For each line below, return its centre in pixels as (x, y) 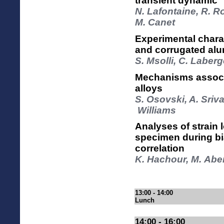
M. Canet (155, 22)
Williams (155, 110)
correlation (160, 148)
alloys (149, 88)
